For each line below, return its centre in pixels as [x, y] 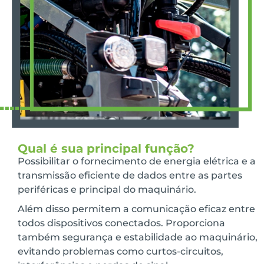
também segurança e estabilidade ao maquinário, [138, 237]
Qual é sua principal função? [106, 149]
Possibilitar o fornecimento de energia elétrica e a [137, 161]
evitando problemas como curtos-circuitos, [121, 252]
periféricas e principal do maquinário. [107, 190]
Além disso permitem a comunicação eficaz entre [136, 209]
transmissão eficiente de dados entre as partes [130, 176]
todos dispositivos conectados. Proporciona [121, 223]
